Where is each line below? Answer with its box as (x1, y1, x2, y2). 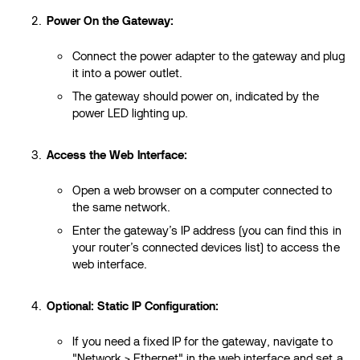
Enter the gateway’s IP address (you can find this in (72, 223, 342, 238)
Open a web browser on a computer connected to (72, 182, 333, 198)
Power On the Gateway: (47, 13, 174, 28)
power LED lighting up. (72, 105, 189, 121)
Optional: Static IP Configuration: (47, 298, 219, 313)
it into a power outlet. (72, 65, 183, 80)
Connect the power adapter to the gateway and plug (72, 48, 346, 63)
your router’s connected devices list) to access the (72, 239, 340, 255)
